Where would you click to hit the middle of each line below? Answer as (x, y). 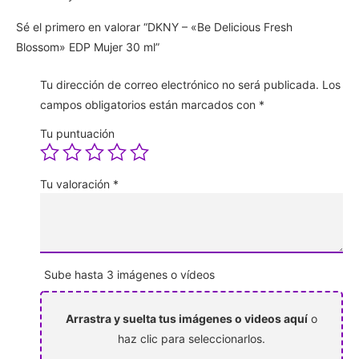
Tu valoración (77, 184)
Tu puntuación (77, 133)
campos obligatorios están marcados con (149, 104)
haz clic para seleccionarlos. (192, 338)
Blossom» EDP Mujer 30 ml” (88, 46)
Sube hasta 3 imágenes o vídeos (129, 274)
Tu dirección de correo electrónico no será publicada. (179, 84)
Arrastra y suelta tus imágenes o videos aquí (187, 318)
